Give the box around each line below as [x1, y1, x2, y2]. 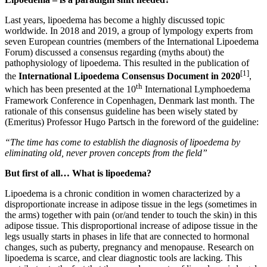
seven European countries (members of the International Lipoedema [5, 36, 259, 46]
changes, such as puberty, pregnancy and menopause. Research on [5, 241, 254, 252]
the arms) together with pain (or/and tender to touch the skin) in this [5, 209, 257, 220]
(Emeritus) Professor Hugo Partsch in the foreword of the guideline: [5, 116, 259, 127]
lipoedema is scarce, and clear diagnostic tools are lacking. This [5, 252, 242, 263]
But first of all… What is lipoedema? [5, 167, 151, 178]
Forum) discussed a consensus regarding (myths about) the [5, 46, 224, 57]
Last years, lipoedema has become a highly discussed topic [5, 14, 225, 25]
